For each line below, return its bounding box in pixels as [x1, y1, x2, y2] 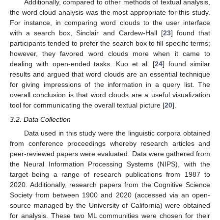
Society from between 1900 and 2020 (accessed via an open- [10, 191, 210, 199]
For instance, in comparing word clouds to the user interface [10, 19, 210, 27]
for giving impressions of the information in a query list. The [10, 81, 210, 89]
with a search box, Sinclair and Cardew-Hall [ [10, 29, 163, 37]
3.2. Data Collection [10, 115, 71, 123]
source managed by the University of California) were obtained [10, 201, 210, 209]
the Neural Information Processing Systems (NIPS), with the [10, 160, 210, 168]
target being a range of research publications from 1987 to [10, 170, 210, 178]
